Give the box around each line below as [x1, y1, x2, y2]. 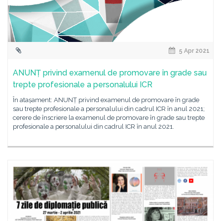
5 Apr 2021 [178, 47, 210, 54]
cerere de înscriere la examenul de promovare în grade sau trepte [13, 114, 205, 121]
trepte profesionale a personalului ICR [13, 80, 152, 89]
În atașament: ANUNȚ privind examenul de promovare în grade [13, 96, 199, 104]
